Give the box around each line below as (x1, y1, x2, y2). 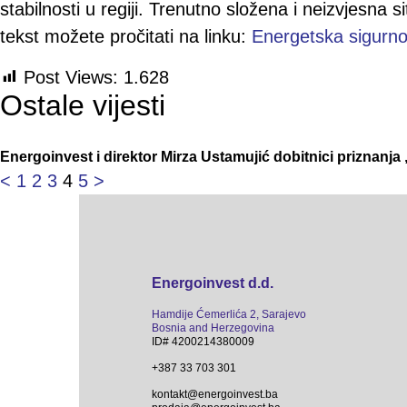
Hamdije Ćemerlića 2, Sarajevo (152, 307, 306, 321)
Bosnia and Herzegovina (152, 321, 274, 334)
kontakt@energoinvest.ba (152, 388, 278, 402)
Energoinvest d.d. (152, 274, 273, 291)
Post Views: (24, 66, 118, 87)
